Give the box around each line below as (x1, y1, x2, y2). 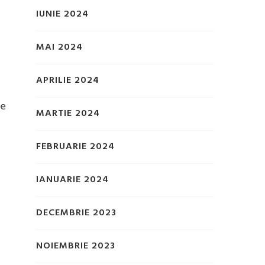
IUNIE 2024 (36, 7, 89, 22)
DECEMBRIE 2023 (36, 205, 117, 221)
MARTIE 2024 (36, 106, 100, 122)
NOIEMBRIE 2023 (36, 238, 115, 254)
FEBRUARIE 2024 (36, 139, 115, 155)
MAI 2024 (36, 40, 83, 56)
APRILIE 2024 (36, 73, 99, 89)
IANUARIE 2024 (36, 172, 109, 188)
